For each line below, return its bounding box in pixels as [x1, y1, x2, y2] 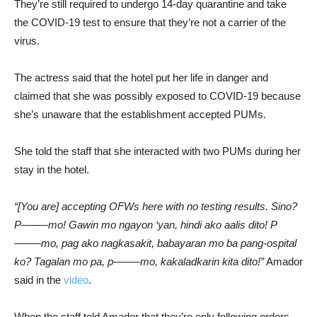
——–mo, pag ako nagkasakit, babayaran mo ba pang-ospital [14, 237, 296, 249]
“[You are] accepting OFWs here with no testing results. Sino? [14, 200, 297, 212]
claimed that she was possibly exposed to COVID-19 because [14, 90, 301, 102]
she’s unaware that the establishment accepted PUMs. [14, 108, 266, 120]
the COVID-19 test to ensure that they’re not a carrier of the [14, 16, 286, 28]
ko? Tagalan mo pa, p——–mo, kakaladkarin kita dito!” [14, 255, 264, 267]
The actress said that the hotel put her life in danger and [14, 71, 268, 83]
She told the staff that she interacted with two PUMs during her [14, 145, 301, 157]
